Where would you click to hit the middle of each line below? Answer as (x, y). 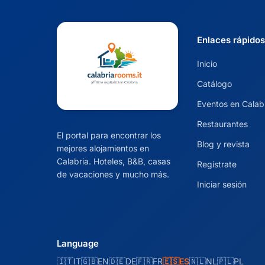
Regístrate (216, 164)
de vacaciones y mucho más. (113, 174)
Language (78, 244)
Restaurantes (222, 124)
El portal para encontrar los (109, 135)
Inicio (207, 64)
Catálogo (214, 84)
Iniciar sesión (222, 185)
